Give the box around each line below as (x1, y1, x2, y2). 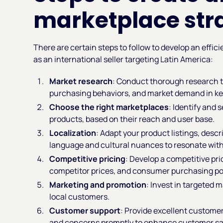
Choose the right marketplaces (49, 101, 169, 112)
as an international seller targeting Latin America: (33, 53, 214, 65)
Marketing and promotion (49, 179, 147, 190)
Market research (49, 75, 113, 87)
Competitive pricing (49, 153, 126, 164)
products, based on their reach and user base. (49, 113, 215, 124)
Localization (49, 127, 97, 138)
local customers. (49, 191, 110, 202)
